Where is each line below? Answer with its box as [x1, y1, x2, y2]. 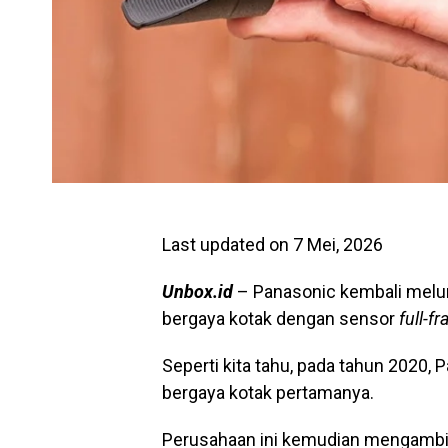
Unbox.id [162, 281, 233, 302]
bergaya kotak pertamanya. [162, 382, 374, 403]
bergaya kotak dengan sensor [162, 308, 395, 329]
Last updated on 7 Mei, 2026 [162, 234, 383, 255]
